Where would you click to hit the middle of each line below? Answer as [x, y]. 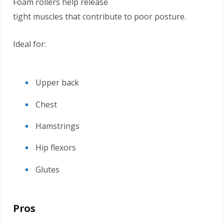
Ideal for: [29, 44]
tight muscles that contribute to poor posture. [99, 17]
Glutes [47, 169]
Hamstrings [57, 126]
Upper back [57, 83]
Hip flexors [56, 148]
